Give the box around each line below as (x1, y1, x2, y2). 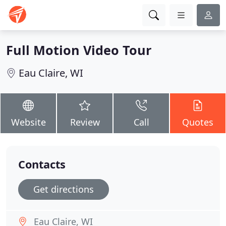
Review (70, 116, 100, 128)
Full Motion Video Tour (6, 41, 151, 59)
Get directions (33, 183, 94, 195)
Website (11, 116, 46, 128)
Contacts (18, 157, 66, 172)
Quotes (182, 116, 213, 128)
